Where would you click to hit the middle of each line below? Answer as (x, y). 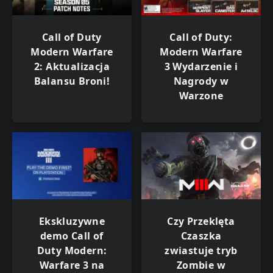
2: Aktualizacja (72, 66)
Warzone (201, 95)
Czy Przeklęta (201, 222)
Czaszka (201, 236)
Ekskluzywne (72, 222)
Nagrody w (201, 81)
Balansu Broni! (72, 81)
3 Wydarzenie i (201, 66)
